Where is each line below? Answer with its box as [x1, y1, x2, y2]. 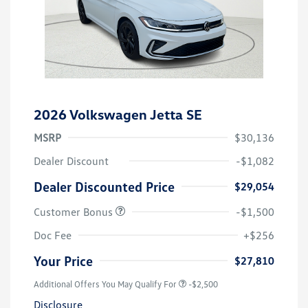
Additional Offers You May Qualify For [34, 278, 177, 290]
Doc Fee [34, 228, 71, 243]
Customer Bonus [34, 205, 115, 219]
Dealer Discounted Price [34, 178, 175, 195]
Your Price [34, 252, 93, 269]
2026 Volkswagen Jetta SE [34, 106, 202, 123]
